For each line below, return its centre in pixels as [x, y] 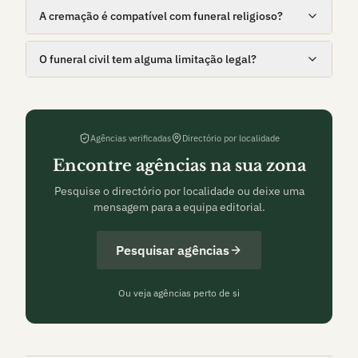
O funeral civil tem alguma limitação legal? [148, 59]
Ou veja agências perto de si [179, 293]
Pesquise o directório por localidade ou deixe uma [179, 191]
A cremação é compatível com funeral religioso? [161, 16]
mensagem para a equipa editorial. [179, 207]
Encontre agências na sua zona [179, 165]
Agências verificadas [130, 138]
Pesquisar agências [173, 250]
